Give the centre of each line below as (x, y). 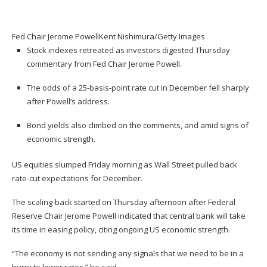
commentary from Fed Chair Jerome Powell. (104, 64)
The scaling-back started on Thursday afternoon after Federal (124, 202)
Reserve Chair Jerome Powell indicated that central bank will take (129, 216)
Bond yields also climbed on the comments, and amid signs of (138, 125)
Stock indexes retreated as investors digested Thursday (128, 50)
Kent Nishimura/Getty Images (152, 37)
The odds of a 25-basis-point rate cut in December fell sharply (138, 88)
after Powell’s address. (68, 102)
